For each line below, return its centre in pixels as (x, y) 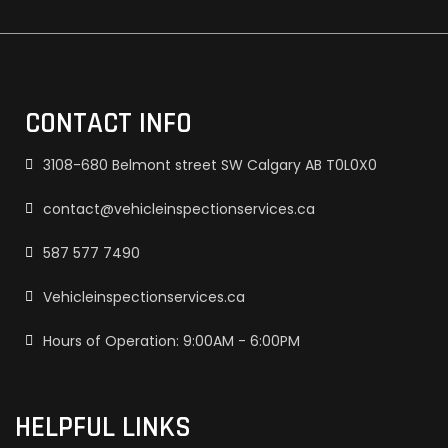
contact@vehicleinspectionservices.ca (179, 209)
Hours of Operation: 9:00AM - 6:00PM (171, 341)
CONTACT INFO (108, 124)
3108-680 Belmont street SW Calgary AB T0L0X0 (210, 165)
